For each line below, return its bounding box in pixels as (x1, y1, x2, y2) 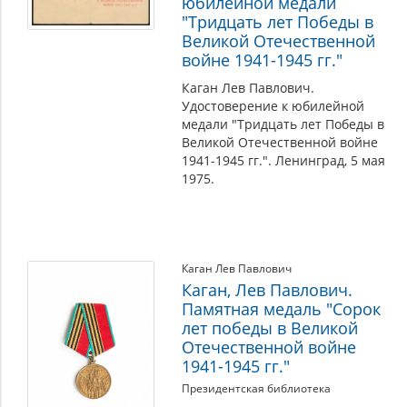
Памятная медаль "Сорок (182, 298, 381, 320)
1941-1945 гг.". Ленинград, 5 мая (182, 152, 385, 169)
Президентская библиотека (182, 381, 331, 396)
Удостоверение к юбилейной (182, 97, 364, 114)
